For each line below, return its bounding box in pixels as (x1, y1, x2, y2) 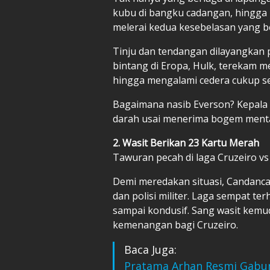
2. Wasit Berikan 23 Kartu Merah (113, 136, 259, 149)
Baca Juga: (124, 242, 177, 257)
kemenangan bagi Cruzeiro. (113, 218, 238, 231)
